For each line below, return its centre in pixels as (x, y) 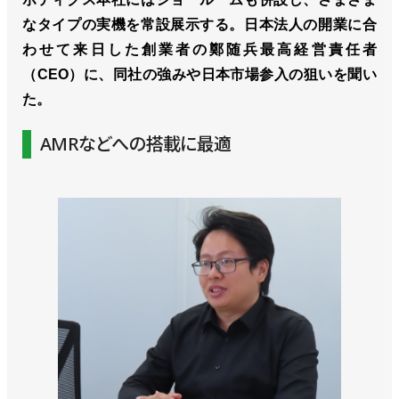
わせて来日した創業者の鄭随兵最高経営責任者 (199, 50)
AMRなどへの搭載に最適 (136, 144)
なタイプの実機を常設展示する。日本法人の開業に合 (199, 25)
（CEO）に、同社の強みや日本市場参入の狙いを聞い (199, 75)
